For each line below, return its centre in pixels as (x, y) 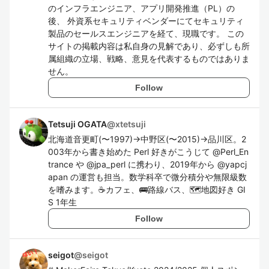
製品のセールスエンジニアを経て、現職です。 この (146, 33)
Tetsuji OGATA (77, 124)
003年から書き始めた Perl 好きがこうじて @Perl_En (148, 152)
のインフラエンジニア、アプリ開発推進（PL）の (141, 8)
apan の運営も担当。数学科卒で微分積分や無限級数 (147, 177)
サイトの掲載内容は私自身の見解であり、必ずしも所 (149, 46)
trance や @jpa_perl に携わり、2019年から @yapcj (147, 164)
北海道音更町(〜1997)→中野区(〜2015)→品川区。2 (147, 139)
